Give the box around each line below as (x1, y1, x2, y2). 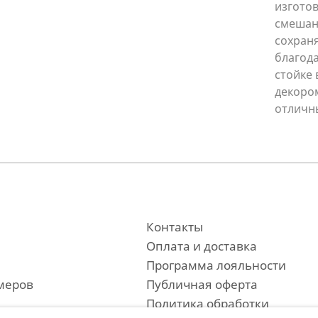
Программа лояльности (146, 257, 286, 273)
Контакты (146, 219, 203, 235)
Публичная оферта (146, 276, 258, 292)
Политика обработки (146, 295, 269, 312)
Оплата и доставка (146, 238, 257, 254)
